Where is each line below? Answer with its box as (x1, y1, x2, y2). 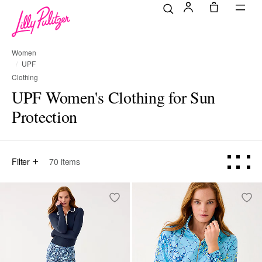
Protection (12, 105, 78, 127)
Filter (12, 156, 30, 167)
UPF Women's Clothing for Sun (12, 86, 216, 108)
